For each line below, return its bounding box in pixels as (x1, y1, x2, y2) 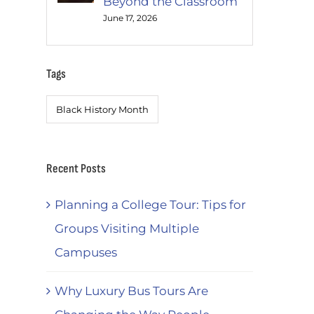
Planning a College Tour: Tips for (55, 197, 246, 212)
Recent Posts (46, 161, 106, 176)
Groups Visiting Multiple (55, 221, 199, 235)
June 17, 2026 (103, 13, 157, 23)
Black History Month (56, 103, 149, 115)
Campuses (55, 245, 117, 259)
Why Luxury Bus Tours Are (55, 283, 208, 298)
